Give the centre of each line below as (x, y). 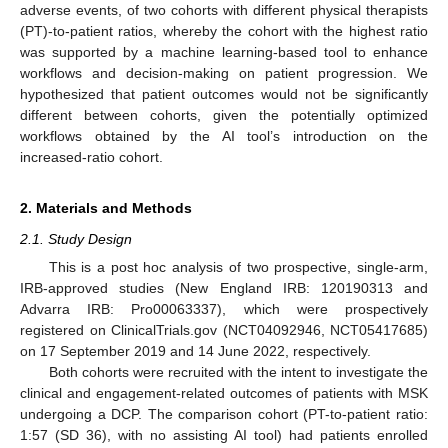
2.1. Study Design (76, 238)
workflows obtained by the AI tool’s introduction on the (224, 135)
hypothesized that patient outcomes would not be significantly (224, 93)
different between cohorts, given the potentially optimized (224, 114)
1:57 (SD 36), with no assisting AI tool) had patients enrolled (224, 435)
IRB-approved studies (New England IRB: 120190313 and (224, 288)
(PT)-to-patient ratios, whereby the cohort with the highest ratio (224, 30)
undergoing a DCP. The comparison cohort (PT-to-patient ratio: (224, 414)
